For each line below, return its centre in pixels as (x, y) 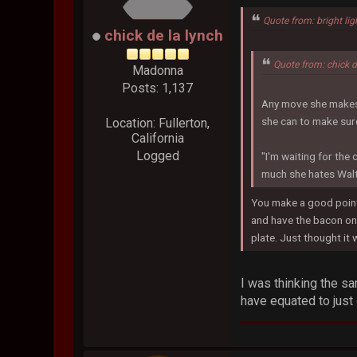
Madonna (157, 71)
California (157, 139)
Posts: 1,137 (158, 88)
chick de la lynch (163, 36)
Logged (157, 156)
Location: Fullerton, (158, 124)
